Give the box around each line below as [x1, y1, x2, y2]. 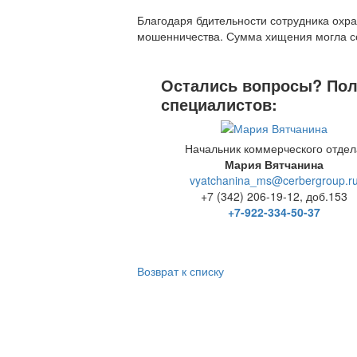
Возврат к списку [137, 262, 224, 279]
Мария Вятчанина [224, 155, 324, 172]
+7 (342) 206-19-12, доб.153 [200, 187, 347, 204]
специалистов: [161, 92, 277, 116]
